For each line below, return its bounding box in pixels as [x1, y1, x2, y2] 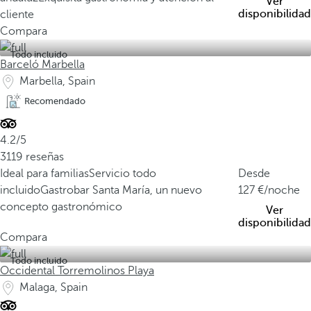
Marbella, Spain [19, 75, 95, 87]
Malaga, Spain [19, 281, 87, 294]
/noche [264, 184, 300, 196]
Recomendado [24, 96, 85, 106]
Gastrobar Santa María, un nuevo [40, 184, 202, 196]
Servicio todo [89, 167, 156, 180]
